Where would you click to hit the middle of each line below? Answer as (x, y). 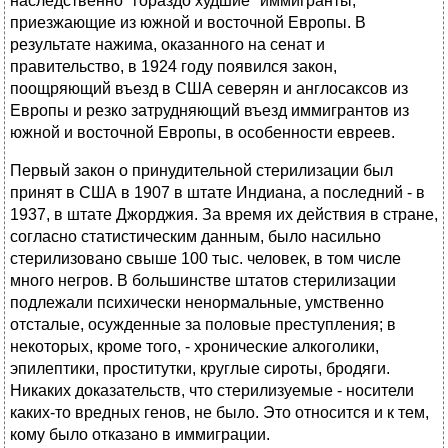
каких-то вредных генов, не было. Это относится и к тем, (219, 413)
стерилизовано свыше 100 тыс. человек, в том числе (205, 259)
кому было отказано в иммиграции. (140, 435)
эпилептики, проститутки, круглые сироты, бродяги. (200, 369)
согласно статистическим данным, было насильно (195, 237)
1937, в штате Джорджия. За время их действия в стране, (224, 215)
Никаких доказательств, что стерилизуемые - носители (212, 391)
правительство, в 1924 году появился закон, (173, 67)
